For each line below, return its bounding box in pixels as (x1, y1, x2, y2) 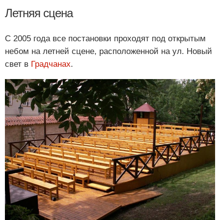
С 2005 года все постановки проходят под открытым (5, 34, 206, 44)
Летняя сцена (5, 6, 73, 20)
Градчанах (31, 59, 71, 69)
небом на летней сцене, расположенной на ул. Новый (5, 47, 212, 56)
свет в (5, 59, 31, 69)
